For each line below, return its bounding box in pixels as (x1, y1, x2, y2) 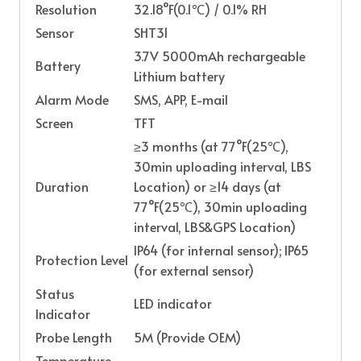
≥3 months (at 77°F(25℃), (134, 137, 288, 156)
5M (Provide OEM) (134, 328, 241, 346)
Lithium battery (134, 67, 225, 85)
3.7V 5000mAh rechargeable (134, 47, 305, 65)
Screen (35, 114, 73, 132)
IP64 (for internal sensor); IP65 (134, 241, 309, 259)
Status (35, 284, 74, 303)
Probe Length (35, 328, 112, 346)
